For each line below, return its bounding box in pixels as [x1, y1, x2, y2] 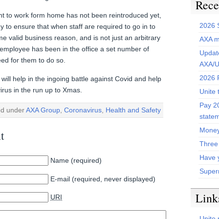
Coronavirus [64, 106, 102, 114]
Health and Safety [106, 106, 161, 114]
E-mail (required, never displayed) [50, 175, 155, 183]
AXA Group [26, 106, 60, 114]
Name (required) [50, 156, 102, 165]
